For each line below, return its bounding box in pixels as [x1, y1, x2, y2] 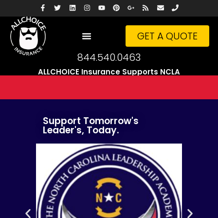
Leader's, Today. [42, 124, 119, 137]
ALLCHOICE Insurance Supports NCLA [38, 67, 180, 77]
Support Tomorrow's [42, 114, 139, 128]
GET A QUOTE [137, 29, 198, 43]
